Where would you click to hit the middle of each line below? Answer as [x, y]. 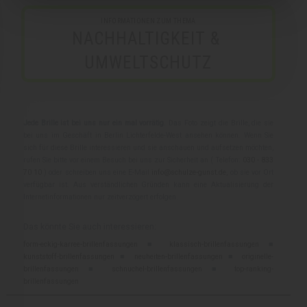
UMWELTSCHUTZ [148, 62]
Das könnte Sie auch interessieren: [89, 226]
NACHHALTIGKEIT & [148, 38]
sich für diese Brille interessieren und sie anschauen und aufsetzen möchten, [148, 147]
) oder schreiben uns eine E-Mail [97, 172]
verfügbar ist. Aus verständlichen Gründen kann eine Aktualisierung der [148, 184]
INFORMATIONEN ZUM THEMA [148, 21]
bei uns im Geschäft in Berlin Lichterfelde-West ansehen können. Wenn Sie [148, 135]
